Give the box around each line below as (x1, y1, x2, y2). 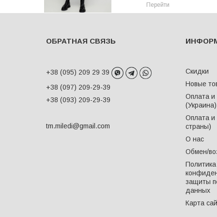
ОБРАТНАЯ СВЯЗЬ (46, 36, 116, 45)
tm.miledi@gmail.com (46, 122, 110, 130)
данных (185, 186, 210, 194)
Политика (185, 160, 216, 168)
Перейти (146, 1, 170, 8)
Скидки (185, 67, 209, 75)
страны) (185, 122, 211, 130)
